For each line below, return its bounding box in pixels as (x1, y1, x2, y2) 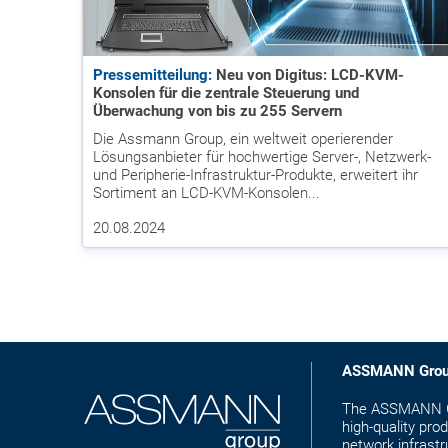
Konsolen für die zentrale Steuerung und (93, 83, 359, 102)
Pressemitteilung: (93, 65, 212, 84)
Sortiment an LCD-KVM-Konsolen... (93, 183, 320, 202)
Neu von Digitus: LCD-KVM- (212, 65, 404, 84)
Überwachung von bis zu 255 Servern (93, 101, 342, 120)
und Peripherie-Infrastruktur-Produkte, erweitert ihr (93, 165, 418, 184)
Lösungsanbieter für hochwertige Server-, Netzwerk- (93, 147, 431, 166)
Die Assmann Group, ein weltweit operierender (93, 129, 393, 148)
